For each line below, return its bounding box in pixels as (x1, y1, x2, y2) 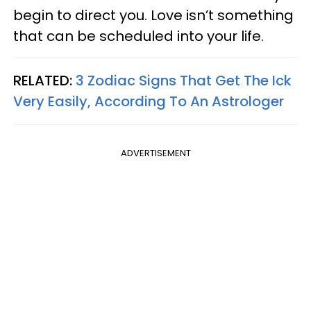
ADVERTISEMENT (120, 146, 191, 160)
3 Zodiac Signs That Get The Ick (76, 71, 292, 91)
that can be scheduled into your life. (13, 26, 264, 47)
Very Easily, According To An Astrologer (13, 92, 284, 112)
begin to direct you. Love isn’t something (13, 6, 294, 26)
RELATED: (13, 71, 76, 91)
